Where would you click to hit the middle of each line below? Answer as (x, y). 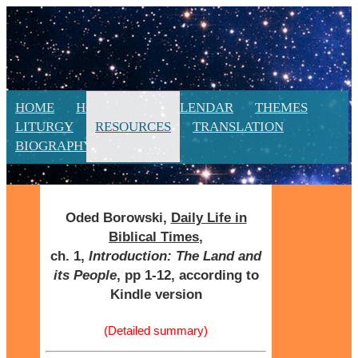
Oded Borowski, (118, 217)
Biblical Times (154, 237)
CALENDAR (197, 107)
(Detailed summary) (156, 331)
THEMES (281, 107)
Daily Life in (209, 217)
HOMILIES (108, 107)
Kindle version (156, 294)
